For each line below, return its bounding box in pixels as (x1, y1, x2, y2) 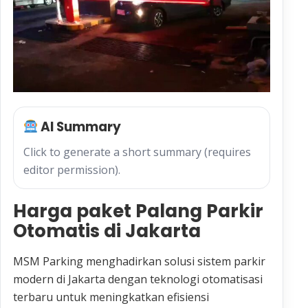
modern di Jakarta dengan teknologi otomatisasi (13, 272, 263, 287)
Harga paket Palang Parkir (13, 199, 263, 224)
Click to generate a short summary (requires (23, 144, 251, 160)
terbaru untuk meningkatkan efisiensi (13, 289, 209, 305)
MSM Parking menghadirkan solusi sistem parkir (13, 254, 265, 269)
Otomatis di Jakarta (13, 219, 201, 244)
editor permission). (23, 162, 120, 178)
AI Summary (38, 118, 122, 137)
